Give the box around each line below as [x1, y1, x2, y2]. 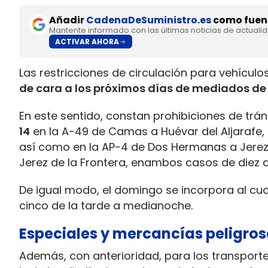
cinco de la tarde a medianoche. [19, 198, 193, 213]
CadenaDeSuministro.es [86, 13, 211, 27]
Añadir [49, 13, 86, 27]
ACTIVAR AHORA [55, 36, 119, 47]
